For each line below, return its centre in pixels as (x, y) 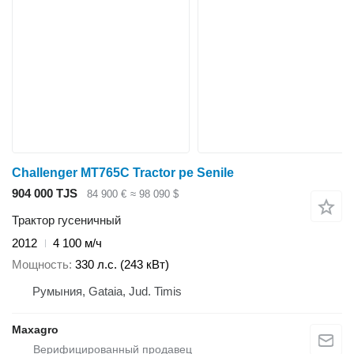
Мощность (40, 264)
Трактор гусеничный (66, 220)
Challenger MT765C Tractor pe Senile (123, 172)
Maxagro (35, 329)
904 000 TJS (45, 193)
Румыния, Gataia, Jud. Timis (107, 291)
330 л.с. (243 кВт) (122, 264)
